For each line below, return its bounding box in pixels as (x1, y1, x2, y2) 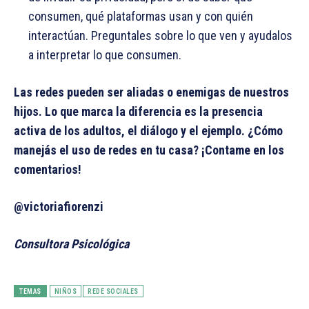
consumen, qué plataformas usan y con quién (28, 9, 253, 24)
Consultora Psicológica (14, 237, 132, 252)
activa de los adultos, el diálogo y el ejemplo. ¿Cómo (14, 123, 283, 139)
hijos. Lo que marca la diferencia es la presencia (14, 104, 263, 119)
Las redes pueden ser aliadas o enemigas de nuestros (14, 85, 289, 100)
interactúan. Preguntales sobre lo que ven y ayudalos (28, 28, 292, 43)
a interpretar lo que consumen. (28, 48, 181, 63)
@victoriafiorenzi (14, 199, 103, 215)
